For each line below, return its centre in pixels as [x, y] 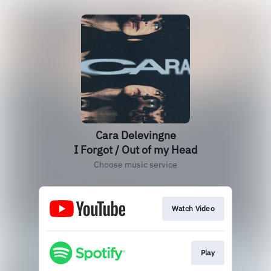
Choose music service [135, 165]
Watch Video [193, 208]
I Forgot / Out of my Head [135, 150]
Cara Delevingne [135, 135]
